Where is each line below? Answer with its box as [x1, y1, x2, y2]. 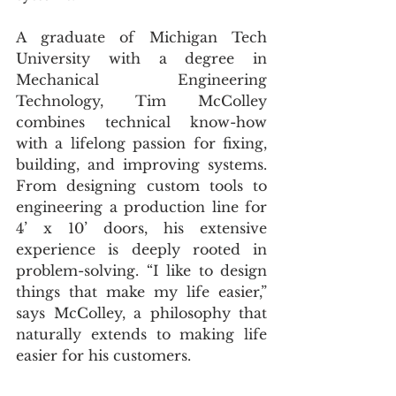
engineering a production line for [16, 197, 267, 216]
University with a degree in [16, 49, 267, 67]
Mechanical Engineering [16, 70, 267, 88]
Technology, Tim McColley [16, 91, 267, 110]
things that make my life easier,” [16, 282, 267, 301]
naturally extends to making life [16, 324, 267, 343]
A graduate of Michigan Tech [16, 27, 267, 46]
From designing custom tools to [16, 176, 267, 194]
